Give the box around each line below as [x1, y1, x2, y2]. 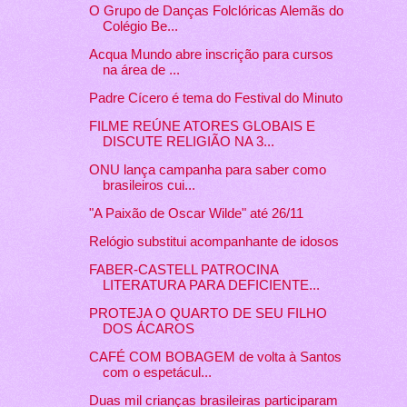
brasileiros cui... [102, 178, 195, 194]
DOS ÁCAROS [102, 321, 194, 336]
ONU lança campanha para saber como [88, 163, 326, 178]
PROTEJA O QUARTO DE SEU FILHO [88, 305, 327, 321]
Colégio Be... [102, 19, 178, 35]
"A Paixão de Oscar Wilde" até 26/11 [88, 206, 303, 222]
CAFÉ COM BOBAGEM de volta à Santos [88, 349, 342, 364]
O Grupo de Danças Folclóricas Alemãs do [88, 4, 343, 19]
